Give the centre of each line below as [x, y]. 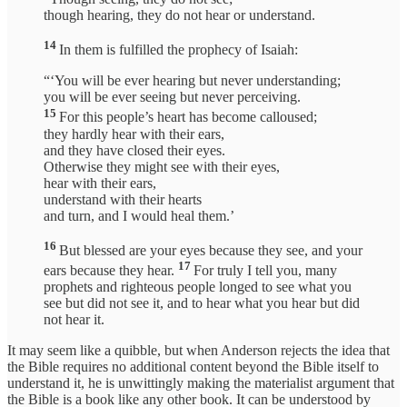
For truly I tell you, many [265, 271]
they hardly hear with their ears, [134, 134]
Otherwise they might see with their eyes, [162, 166]
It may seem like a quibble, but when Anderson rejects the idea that [199, 351]
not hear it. [74, 320]
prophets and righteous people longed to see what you [198, 287]
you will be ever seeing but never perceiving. [172, 97]
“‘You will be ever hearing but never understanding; [192, 81]
